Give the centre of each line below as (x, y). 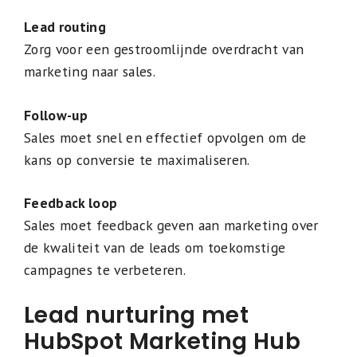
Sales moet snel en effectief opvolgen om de (165, 137)
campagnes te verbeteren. (105, 269)
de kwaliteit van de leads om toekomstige (155, 247)
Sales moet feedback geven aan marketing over (171, 225)
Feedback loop (71, 202)
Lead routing (65, 27)
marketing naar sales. (90, 72)
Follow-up (56, 115)
